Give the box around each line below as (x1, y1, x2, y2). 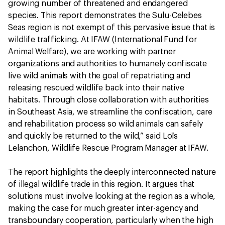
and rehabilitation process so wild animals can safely (8, 120, 203, 128)
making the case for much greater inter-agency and (8, 204, 199, 212)
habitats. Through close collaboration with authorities (8, 96, 209, 104)
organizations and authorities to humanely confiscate (8, 60, 207, 68)
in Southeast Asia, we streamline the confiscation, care (8, 108, 212, 116)
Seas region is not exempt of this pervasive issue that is (8, 24, 215, 32)
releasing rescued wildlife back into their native (8, 84, 185, 92)
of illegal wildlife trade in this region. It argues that (8, 180, 195, 188)
